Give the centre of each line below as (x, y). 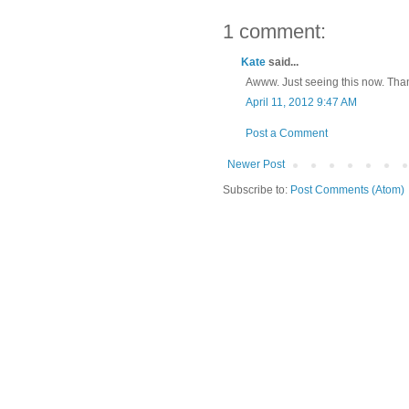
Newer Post (256, 165)
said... (282, 63)
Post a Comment (287, 134)
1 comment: (274, 32)
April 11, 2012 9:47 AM (301, 103)
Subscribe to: (257, 190)
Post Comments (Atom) (347, 190)
